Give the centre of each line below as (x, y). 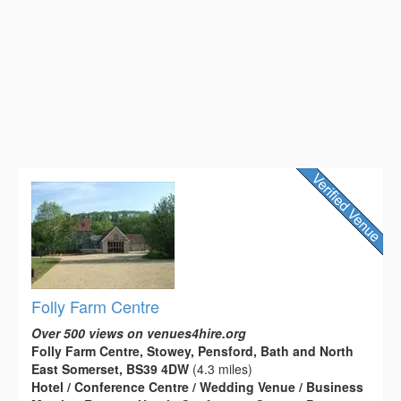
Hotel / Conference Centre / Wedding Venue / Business (197, 386)
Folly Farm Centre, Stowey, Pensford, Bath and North (192, 350)
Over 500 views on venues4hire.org (139, 333)
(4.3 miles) (221, 368)
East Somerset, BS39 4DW (110, 368)
